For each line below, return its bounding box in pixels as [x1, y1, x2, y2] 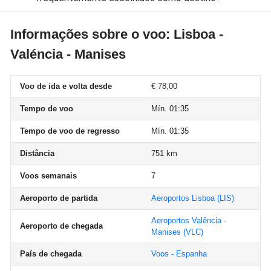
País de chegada [20, 249, 82, 258]
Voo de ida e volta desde [20, 82, 112, 91]
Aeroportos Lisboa [151, 194, 215, 203]
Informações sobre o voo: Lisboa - [10, 27, 223, 42]
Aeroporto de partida [20, 194, 97, 203]
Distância [20, 149, 54, 158]
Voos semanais [20, 171, 77, 180]
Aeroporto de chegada [20, 221, 103, 230]
